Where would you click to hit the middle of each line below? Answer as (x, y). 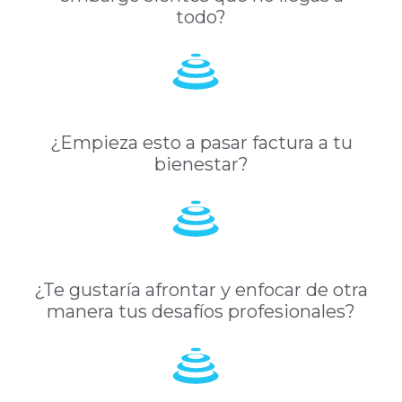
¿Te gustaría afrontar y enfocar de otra (201, 289)
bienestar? (201, 164)
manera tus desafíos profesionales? (201, 311)
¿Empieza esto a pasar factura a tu (201, 142)
